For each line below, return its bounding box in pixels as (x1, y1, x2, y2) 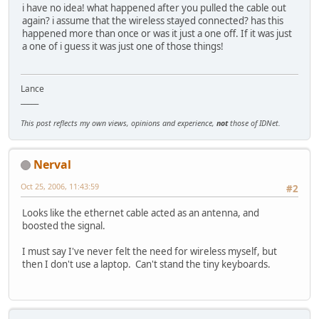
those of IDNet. (228, 117, 281, 128)
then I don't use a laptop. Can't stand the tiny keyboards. (22, 258, 271, 271)
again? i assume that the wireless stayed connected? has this (22, 14, 283, 28)
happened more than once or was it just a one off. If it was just (22, 27, 292, 41)
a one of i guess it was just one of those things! (22, 40, 224, 53)
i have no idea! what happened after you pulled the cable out (22, 1, 286, 15)
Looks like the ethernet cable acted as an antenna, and (22, 206, 259, 220)
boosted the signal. (22, 219, 105, 233)
